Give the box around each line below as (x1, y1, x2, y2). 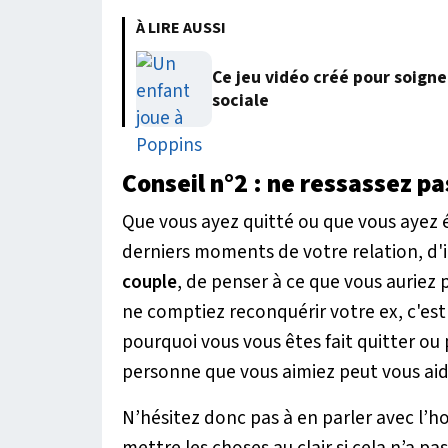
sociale (212, 88, 269, 114)
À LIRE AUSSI (136, 17, 226, 40)
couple (122, 268, 177, 297)
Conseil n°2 (122, 166, 253, 203)
